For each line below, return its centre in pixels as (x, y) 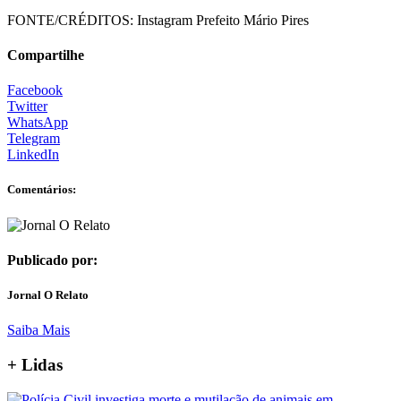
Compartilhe (46, 55)
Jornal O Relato (48, 294)
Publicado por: (52, 260)
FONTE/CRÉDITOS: (70, 20)
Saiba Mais (38, 330)
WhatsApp (38, 123)
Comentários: (42, 190)
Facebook (35, 90)
